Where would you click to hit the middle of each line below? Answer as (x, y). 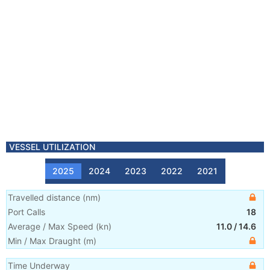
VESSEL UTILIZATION (52, 147)
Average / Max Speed (51, 226)
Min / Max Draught (44, 241)
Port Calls (27, 212)
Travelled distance (44, 197)
